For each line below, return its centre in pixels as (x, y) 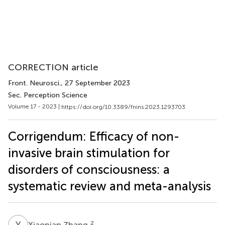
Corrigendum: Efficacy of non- (94, 136)
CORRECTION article (53, 67)
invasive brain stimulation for (89, 153)
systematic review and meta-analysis (109, 186)
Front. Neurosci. (34, 83)
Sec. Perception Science (48, 95)
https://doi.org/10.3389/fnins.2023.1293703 (123, 107)
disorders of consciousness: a (89, 169)
